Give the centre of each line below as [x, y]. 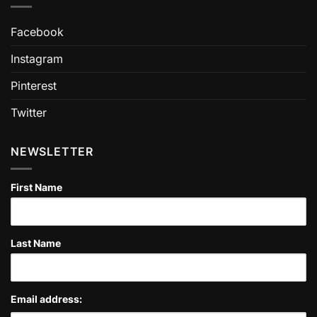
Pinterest [34, 85]
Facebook [37, 31]
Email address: [46, 299]
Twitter [29, 112]
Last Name [36, 243]
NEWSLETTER [52, 151]
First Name [36, 188]
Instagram [37, 58]
